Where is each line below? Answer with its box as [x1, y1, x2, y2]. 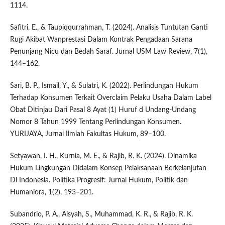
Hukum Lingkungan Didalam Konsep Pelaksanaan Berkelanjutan [10, 165, 206, 172]
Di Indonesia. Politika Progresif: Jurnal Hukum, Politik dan [10, 177, 188, 184]
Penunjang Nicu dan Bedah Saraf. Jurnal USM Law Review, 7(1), [10, 48, 207, 56]
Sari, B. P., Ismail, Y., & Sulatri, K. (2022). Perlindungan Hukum [10, 82, 198, 90]
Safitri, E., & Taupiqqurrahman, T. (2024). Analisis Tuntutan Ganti [10, 24, 208, 32]
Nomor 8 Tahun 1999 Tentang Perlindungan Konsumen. [10, 119, 181, 126]
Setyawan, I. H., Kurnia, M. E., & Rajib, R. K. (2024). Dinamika [10, 153, 197, 160]
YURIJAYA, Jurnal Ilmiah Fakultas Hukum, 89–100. [10, 131, 166, 138]
